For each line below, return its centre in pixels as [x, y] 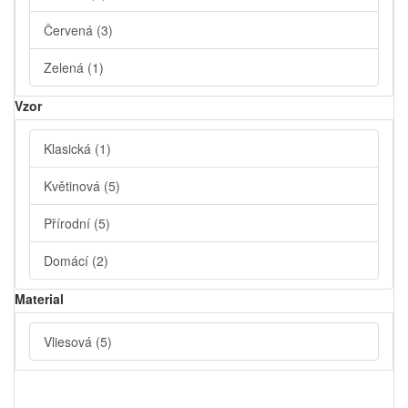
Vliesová [70, 342]
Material [39, 299]
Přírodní [69, 224]
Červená [70, 31]
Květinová [74, 186]
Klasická [69, 149]
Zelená [66, 68]
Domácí [68, 261]
